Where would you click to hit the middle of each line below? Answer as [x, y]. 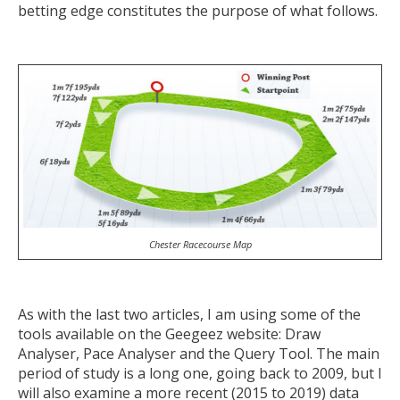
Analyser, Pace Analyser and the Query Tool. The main [199, 353]
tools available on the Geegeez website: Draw [169, 333]
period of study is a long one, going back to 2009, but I [200, 373]
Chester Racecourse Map [200, 245]
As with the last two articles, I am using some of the [189, 314]
